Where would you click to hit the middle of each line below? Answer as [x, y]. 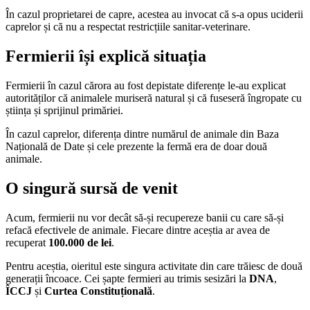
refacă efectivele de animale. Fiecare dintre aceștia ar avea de [138, 230]
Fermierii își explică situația [106, 56]
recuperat [27, 242]
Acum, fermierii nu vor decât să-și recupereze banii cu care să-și [145, 217]
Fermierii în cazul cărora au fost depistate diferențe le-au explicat [146, 86]
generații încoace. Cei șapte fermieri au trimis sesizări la [127, 278]
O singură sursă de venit [92, 189]
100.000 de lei [80, 242]
